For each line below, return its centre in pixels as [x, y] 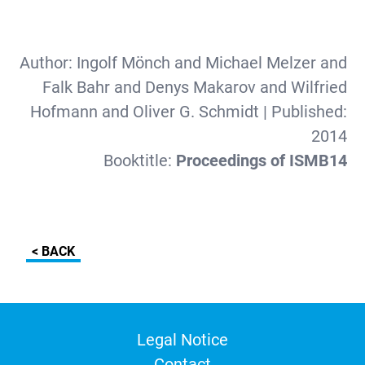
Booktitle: [139, 161]
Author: [48, 63]
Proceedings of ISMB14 [261, 161]
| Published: [303, 112]
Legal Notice [182, 340]
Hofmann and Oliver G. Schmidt [144, 112]
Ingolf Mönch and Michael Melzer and [211, 63]
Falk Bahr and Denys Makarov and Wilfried [194, 87]
